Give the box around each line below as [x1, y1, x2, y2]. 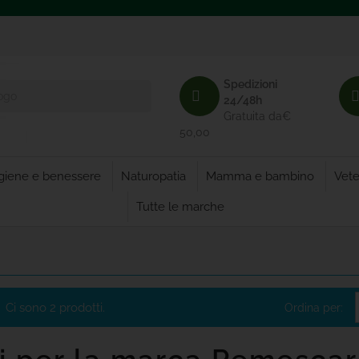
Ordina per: [284, 301, 343, 314]
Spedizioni [223, 78, 277, 91]
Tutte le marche [135, 200, 224, 214]
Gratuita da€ [223, 110, 291, 123]
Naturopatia [120, 169, 186, 184]
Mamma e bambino [205, 169, 314, 184]
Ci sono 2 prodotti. [5, 301, 105, 315]
